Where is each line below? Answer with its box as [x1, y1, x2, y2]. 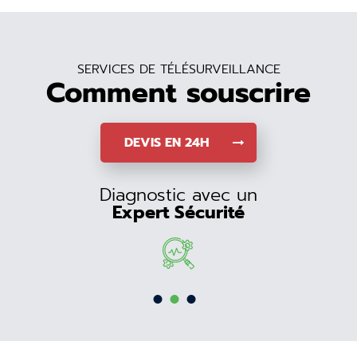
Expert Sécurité [112, 199, 245, 226]
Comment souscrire [46, 72, 311, 114]
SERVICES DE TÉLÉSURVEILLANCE [76, 60, 280, 79]
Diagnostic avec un [100, 182, 258, 208]
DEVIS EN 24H [124, 133, 209, 152]
